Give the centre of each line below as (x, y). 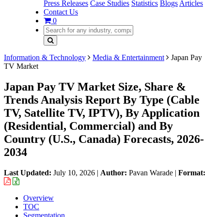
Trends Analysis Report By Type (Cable (102, 100)
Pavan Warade (151, 172)
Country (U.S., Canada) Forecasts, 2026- (104, 139)
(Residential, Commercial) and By (88, 126)
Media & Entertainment (128, 57)
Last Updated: (29, 172)
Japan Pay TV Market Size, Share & (95, 86)
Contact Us (61, 12)
